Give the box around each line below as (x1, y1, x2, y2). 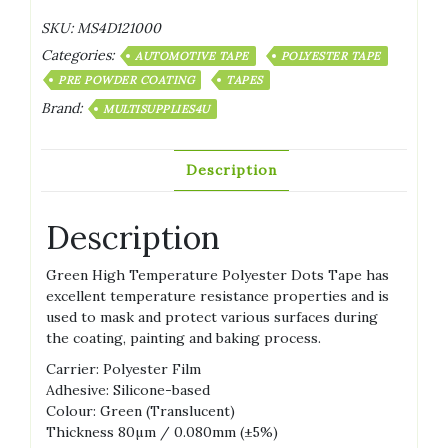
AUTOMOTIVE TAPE (135, 48, 249, 63)
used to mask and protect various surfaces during (46, 308, 378, 327)
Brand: (41, 98, 86, 117)
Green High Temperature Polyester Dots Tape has (46, 266, 389, 285)
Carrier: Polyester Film (46, 360, 201, 379)
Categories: (41, 45, 118, 64)
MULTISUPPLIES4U (103, 101, 210, 116)
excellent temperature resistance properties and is (46, 287, 389, 306)
